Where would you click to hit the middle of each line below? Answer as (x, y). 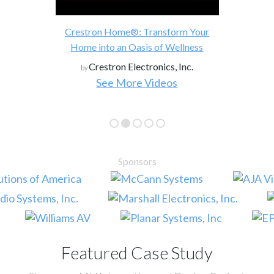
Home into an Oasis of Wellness (137, 46)
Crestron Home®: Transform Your (137, 31)
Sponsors (137, 161)
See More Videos (137, 82)
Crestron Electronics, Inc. (141, 66)
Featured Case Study (137, 252)
